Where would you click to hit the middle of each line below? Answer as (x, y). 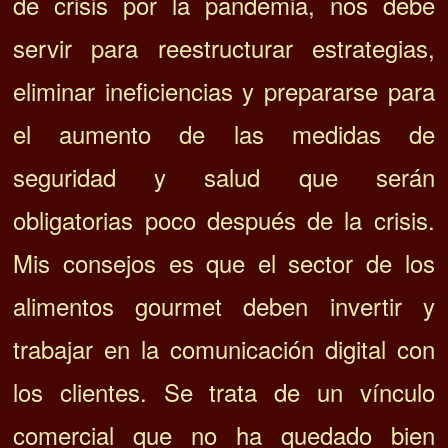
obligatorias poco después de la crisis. (224, 219)
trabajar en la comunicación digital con (224, 348)
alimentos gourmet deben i (174, 305)
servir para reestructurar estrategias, (224, 47)
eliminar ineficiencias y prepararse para (224, 90)
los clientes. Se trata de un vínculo (224, 391)
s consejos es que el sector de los (236, 262)
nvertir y (384, 305)
